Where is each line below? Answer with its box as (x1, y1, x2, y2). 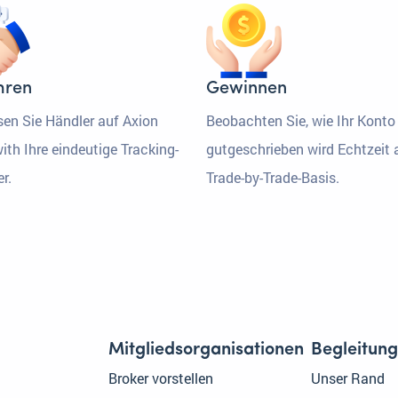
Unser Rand (311, 369, 385, 388)
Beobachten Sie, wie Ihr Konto (206, 111, 395, 131)
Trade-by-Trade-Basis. (206, 168, 339, 187)
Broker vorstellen (108, 369, 213, 388)
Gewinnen (206, 80, 287, 99)
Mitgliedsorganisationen (108, 341, 304, 360)
